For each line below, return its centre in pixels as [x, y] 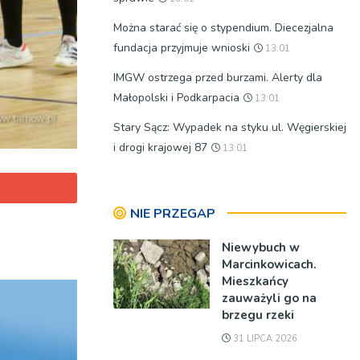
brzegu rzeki [258, 315]
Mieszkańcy [255, 281]
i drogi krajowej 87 [160, 147]
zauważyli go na [269, 298]
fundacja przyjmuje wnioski [182, 48]
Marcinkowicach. [269, 264]
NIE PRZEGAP [173, 214]
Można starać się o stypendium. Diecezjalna [223, 28]
